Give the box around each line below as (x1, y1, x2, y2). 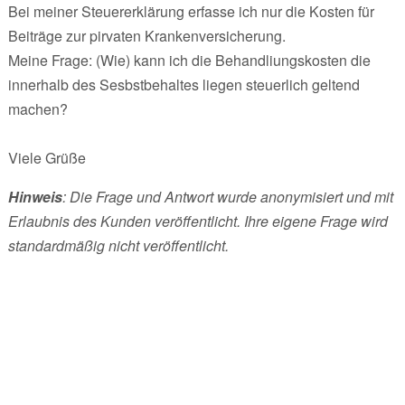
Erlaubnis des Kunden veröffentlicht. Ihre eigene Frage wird (7, 210, 388, 231)
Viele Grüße (7, 146, 86, 168)
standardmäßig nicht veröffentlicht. (7, 234, 229, 256)
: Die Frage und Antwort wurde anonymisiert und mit (61, 185, 393, 207)
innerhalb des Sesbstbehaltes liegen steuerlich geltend (7, 73, 360, 95)
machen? (7, 98, 68, 119)
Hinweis (7, 185, 62, 207)
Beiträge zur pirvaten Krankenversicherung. (7, 24, 286, 46)
